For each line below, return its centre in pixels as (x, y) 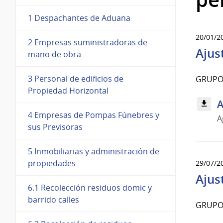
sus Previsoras (55, 127)
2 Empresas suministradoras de (88, 42)
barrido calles (54, 199)
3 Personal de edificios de (76, 78)
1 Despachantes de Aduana (79, 18)
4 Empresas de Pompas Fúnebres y (94, 115)
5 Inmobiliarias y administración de (94, 151)
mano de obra (55, 54)
